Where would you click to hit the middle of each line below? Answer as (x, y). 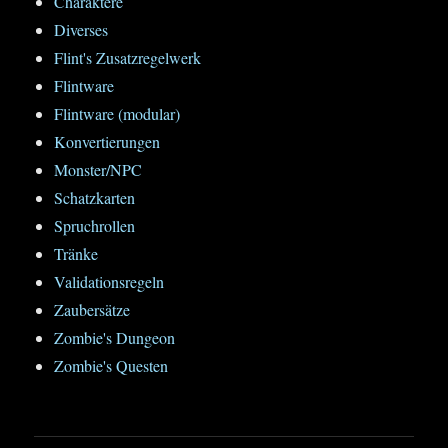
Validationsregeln (109, 282)
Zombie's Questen (111, 366)
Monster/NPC (98, 170)
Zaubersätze (92, 310)
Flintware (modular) (117, 114)
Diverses (81, 30)
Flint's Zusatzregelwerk (128, 58)
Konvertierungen (107, 142)
